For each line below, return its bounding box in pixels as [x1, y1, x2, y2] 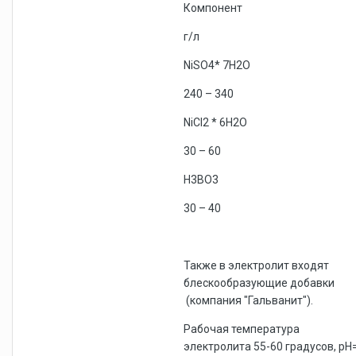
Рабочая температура [184, 322, 300, 335]
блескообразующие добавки [184, 276, 335, 289]
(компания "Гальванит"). [184, 293, 313, 307]
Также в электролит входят [184, 258, 329, 272]
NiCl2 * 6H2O [184, 115, 247, 129]
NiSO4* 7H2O [184, 58, 250, 72]
